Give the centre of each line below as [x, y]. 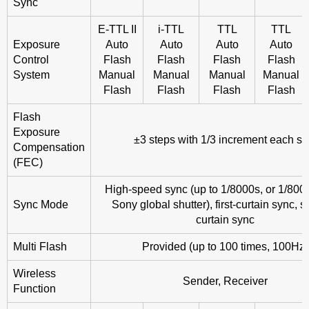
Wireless [34, 274]
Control [31, 60]
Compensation [49, 148]
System [31, 75]
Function [34, 289]
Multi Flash [40, 247]
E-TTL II [117, 30]
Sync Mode [41, 205]
